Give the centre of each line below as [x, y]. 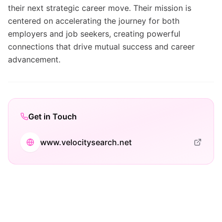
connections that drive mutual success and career [101, 47]
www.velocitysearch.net [86, 142]
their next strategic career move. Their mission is [100, 8]
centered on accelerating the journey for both [94, 21]
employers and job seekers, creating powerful [94, 34]
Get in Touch [53, 116]
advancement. [34, 59]
